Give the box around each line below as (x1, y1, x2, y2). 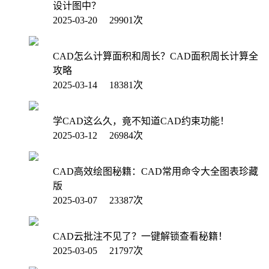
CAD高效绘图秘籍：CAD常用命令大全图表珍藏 (53, 166, 258, 177)
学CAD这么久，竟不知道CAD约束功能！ (53, 115, 229, 126)
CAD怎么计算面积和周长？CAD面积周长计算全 (53, 50, 258, 61)
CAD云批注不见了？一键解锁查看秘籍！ (53, 231, 228, 241)
